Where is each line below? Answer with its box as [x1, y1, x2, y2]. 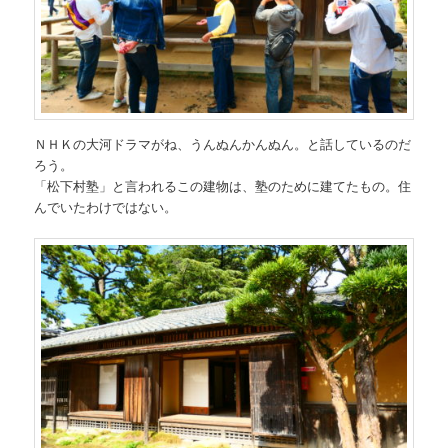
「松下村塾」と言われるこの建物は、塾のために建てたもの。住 [34, 176, 412, 196]
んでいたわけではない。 [34, 197, 178, 217]
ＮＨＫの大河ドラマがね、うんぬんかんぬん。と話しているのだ [34, 134, 412, 154]
